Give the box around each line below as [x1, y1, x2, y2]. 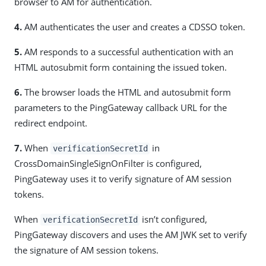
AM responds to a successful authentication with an [22, 45, 233, 58]
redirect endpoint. [14, 116, 87, 129]
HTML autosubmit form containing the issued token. [14, 61, 227, 73]
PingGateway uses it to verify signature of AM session [14, 172, 232, 185]
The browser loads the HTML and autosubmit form [22, 85, 231, 98]
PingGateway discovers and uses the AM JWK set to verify [14, 228, 247, 240]
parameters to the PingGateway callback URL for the [14, 101, 227, 113]
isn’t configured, [140, 213, 208, 225]
